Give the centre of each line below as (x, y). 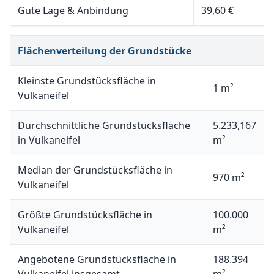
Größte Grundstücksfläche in (85, 215)
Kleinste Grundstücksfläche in (87, 81)
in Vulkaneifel (49, 140)
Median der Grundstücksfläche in (95, 170)
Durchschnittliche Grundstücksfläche (104, 125)
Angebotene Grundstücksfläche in (97, 259)
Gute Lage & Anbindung (73, 10)
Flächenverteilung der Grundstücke (105, 51)
